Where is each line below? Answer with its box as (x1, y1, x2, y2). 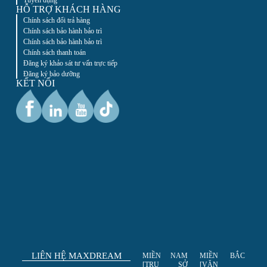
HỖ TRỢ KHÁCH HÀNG (15, 4, 121, 15)
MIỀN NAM (142, 252, 188, 260)
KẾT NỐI (15, 78, 55, 89)
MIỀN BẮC (200, 252, 246, 260)
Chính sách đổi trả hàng (23, 16, 90, 25)
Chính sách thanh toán (23, 48, 86, 57)
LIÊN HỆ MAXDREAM (31, 251, 122, 261)
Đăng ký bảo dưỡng (23, 70, 80, 79)
